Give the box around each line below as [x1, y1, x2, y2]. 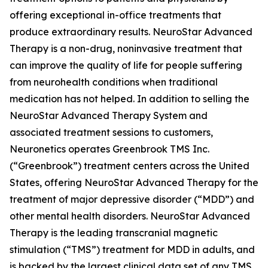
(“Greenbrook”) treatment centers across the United [10, 160, 249, 172]
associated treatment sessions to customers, [10, 126, 213, 138]
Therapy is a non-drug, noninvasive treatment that [10, 42, 242, 54]
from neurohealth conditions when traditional [10, 76, 218, 88]
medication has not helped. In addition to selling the [10, 93, 249, 105]
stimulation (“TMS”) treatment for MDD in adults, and [10, 243, 255, 255]
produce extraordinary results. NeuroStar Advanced [10, 26, 252, 38]
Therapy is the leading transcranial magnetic [10, 227, 218, 239]
